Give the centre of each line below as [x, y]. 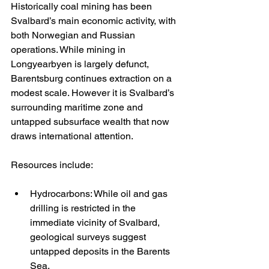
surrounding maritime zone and [78, 107]
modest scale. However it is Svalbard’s [94, 93]
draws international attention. [72, 136]
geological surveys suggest [89, 237]
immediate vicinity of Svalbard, [96, 223]
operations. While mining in [69, 50]
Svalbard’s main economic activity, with [95, 21]
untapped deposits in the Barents [101, 252]
